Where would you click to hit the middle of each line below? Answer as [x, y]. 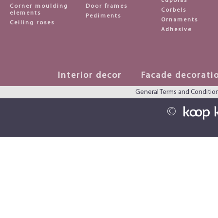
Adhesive [177, 30]
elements [25, 13]
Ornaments [180, 20]
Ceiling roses [32, 23]
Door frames [106, 6]
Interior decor [90, 76]
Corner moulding [39, 6]
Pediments [103, 16]
